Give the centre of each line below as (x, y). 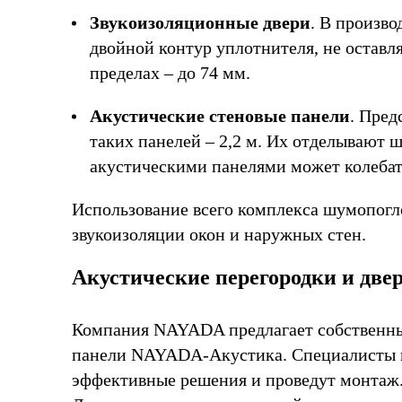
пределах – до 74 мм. (170, 73)
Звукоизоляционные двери (200, 22)
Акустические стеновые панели (220, 116)
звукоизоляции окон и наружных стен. (219, 234)
